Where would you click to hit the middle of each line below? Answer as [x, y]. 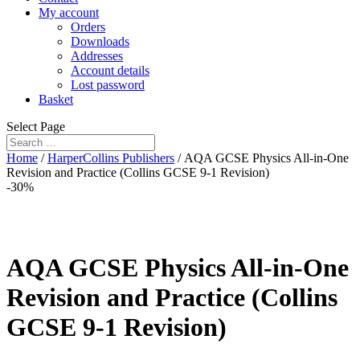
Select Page [36, 127]
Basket [56, 99]
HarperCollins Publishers [111, 158]
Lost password [108, 85]
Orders [88, 27]
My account [69, 12]
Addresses [97, 56]
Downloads [100, 41]
